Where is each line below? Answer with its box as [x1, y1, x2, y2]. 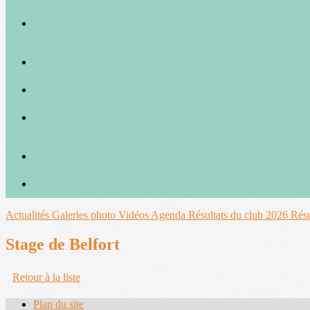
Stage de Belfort [6, 235, 120, 253]
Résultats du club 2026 [188, 209, 291, 221]
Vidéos [118, 209, 151, 221]
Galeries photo [52, 209, 118, 221]
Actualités [6, 209, 52, 221]
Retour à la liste [12, 271, 80, 283]
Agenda [151, 209, 188, 221]
